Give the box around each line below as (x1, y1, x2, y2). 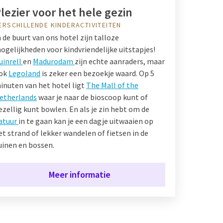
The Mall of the (86, 80, 138, 90)
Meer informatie (49, 168, 111, 180)
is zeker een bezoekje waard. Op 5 (40, 68, 154, 78)
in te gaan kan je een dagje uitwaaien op (18, 115, 153, 126)
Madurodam (33, 56, 75, 66)
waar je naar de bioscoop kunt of (37, 92, 148, 102)
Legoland (8, 68, 40, 78)
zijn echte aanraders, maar (75, 56, 165, 66)
